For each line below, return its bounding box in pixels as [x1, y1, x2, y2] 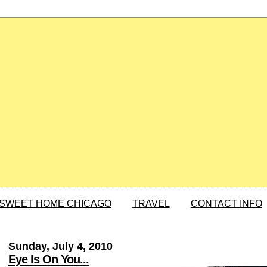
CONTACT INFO [190, 198, 262, 209]
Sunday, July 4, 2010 [8, 240, 113, 253]
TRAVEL [132, 198, 170, 209]
